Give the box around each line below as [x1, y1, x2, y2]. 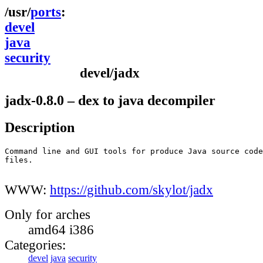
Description [5, 119, 75, 136]
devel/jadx [80, 66, 140, 80]
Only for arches [5, 207, 90, 222]
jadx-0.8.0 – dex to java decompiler [5, 92, 215, 108]
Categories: [5, 238, 66, 253]
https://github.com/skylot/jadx [50, 183, 213, 198]
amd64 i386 [28, 222, 94, 238]
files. [5, 156, 33, 165]
